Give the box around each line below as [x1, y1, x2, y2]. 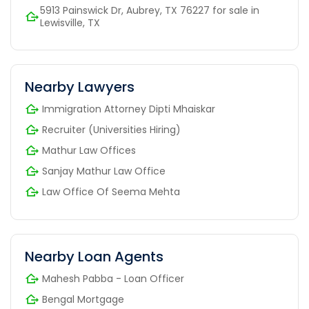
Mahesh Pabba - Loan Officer [42, 272, 184, 286]
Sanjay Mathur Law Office [42, 164, 166, 179]
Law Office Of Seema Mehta [42, 185, 180, 199]
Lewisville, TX [39, 16, 100, 30]
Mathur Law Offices [42, 143, 136, 158]
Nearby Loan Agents [25, 247, 163, 267]
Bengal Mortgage [42, 292, 124, 307]
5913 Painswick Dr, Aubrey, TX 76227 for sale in [39, 3, 259, 18]
